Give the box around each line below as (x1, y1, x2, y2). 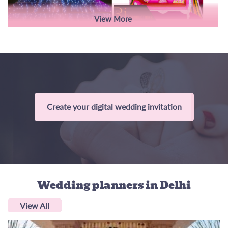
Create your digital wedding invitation (46, 101, 182, 111)
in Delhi (146, 177, 191, 193)
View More (94, 14, 132, 24)
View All (20, 200, 49, 210)
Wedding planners (37, 177, 146, 193)
